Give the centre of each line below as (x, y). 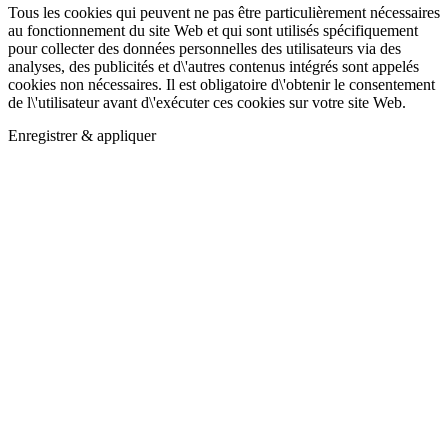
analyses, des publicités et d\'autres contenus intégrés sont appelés (213, 67)
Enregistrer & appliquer (82, 136)
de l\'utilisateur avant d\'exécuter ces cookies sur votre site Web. (207, 103)
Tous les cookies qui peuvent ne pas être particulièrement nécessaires (224, 13)
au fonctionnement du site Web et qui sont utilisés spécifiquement (213, 31)
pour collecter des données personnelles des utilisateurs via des (204, 49)
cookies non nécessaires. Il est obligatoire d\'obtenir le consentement (221, 85)
